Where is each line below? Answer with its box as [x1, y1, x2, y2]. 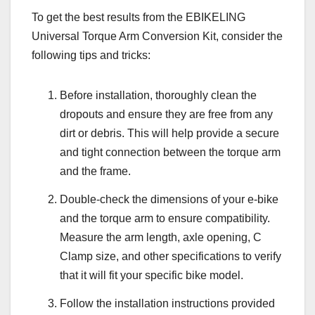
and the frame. [60, 165, 131, 178]
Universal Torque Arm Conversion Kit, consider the [32, 30, 283, 43]
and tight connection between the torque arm [60, 146, 281, 159]
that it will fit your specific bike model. [60, 269, 243, 281]
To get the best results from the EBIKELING [32, 11, 245, 24]
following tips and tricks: [32, 49, 150, 62]
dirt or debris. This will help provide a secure [60, 127, 279, 140]
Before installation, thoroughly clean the [60, 89, 257, 102]
